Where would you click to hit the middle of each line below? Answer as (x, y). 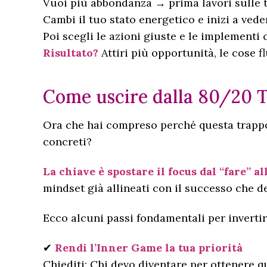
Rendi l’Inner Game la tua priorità (149, 248)
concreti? (67, 142)
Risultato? (71, 53)
